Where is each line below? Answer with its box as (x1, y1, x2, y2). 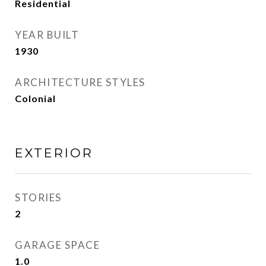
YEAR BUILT (15, 28, 79, 41)
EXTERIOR (15, 145, 93, 160)
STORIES (15, 191, 62, 204)
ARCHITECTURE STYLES (15, 76, 145, 88)
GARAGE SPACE (15, 239, 100, 251)
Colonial (15, 93, 56, 104)
